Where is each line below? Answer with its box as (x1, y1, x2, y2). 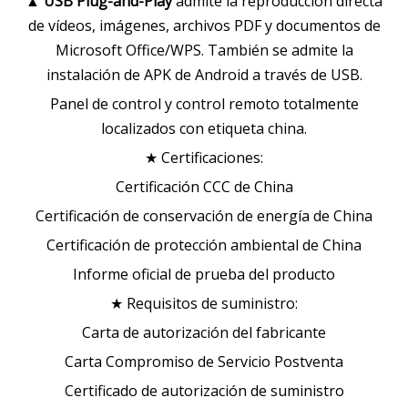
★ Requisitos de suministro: (110, 293, 298, 313)
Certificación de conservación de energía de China (36, 206, 372, 226)
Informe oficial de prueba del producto (73, 264, 335, 284)
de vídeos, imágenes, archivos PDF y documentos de (27, 15, 381, 36)
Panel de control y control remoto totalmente (49, 94, 359, 114)
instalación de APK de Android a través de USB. (46, 65, 362, 85)
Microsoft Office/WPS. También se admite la (55, 40, 353, 60)
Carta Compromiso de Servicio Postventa (65, 352, 343, 372)
